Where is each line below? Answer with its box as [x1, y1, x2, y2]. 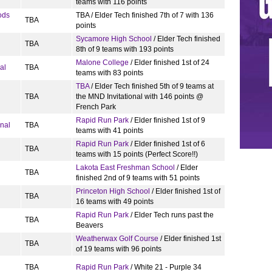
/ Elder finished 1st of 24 [129, 58, 209, 67]
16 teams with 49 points [76, 197, 154, 206]
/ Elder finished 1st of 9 [129, 116, 205, 124]
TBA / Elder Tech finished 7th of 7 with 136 [76, 11, 214, 19]
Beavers [76, 221, 103, 229]
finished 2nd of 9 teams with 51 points [76, 174, 200, 182]
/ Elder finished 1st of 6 [129, 140, 205, 148]
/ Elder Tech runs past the [129, 211, 214, 219]
